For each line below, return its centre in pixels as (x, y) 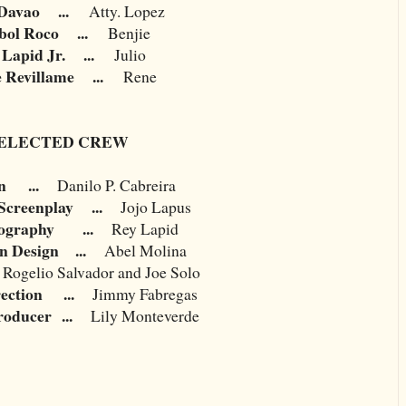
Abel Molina (145, 250)
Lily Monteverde (145, 315)
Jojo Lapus (146, 206)
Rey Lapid (145, 228)
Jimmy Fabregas (145, 293)
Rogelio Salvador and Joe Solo (101, 271)
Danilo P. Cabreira (116, 184)
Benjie (129, 32)
